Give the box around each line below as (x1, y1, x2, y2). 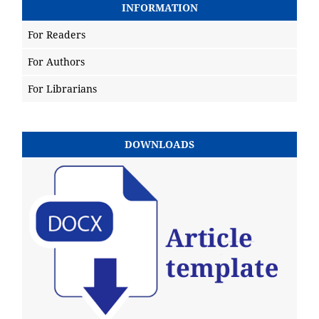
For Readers (28, 28, 85, 42)
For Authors (28, 55, 85, 69)
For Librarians (28, 82, 97, 96)
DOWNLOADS (125, 137, 194, 152)
